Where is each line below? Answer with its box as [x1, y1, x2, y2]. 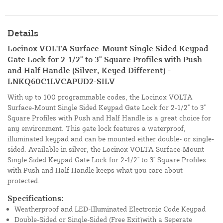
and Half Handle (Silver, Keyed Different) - [7, 65, 171, 76]
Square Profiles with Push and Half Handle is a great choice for [7, 113, 211, 122]
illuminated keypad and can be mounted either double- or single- [7, 134, 214, 143]
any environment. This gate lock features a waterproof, [7, 124, 186, 133]
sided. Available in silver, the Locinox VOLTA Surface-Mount [7, 145, 204, 154]
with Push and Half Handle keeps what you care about [7, 166, 183, 175]
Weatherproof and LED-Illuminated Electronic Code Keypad [14, 205, 206, 214]
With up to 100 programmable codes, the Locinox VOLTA [7, 93, 193, 102]
